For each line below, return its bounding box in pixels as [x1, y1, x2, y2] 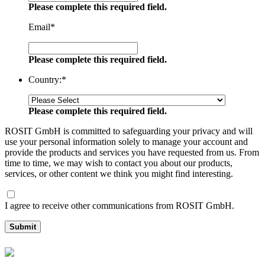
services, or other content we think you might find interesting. [5, 168, 233, 179]
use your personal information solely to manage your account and [5, 136, 248, 147]
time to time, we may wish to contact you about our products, [5, 157, 232, 168]
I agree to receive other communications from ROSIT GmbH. [5, 200, 234, 211]
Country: [28, 74, 62, 85]
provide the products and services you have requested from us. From [5, 147, 259, 157]
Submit [9, 222, 36, 231]
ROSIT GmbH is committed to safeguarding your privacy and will [5, 125, 253, 136]
